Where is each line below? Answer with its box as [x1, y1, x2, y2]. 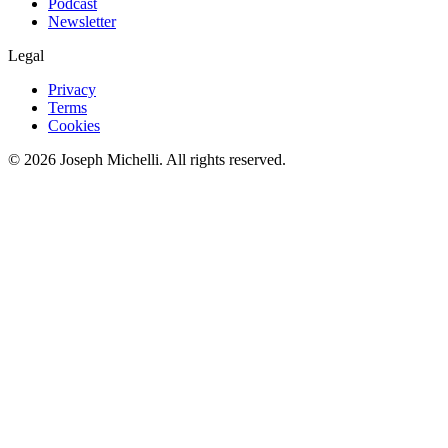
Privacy [48, 80, 96, 98]
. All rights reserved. [159, 150, 286, 168]
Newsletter [48, 12, 116, 30]
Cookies [48, 116, 100, 134]
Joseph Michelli [60, 150, 159, 168]
